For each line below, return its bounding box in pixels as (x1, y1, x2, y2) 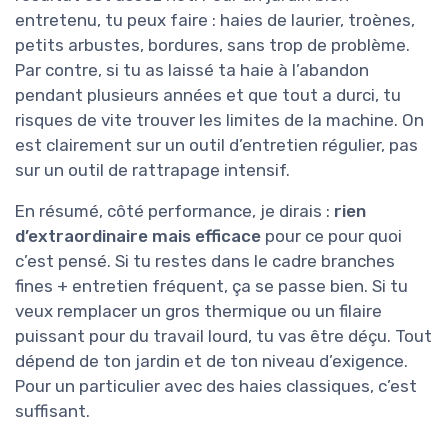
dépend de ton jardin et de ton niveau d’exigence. (15, 350, 408, 371)
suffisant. (15, 400, 90, 421)
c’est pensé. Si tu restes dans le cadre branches (15, 250, 395, 271)
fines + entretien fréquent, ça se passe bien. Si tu (15, 275, 408, 296)
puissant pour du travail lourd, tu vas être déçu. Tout (15, 325, 432, 346)
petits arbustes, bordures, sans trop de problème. (15, 34, 410, 55)
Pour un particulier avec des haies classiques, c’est (15, 375, 417, 396)
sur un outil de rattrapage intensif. (15, 159, 290, 180)
